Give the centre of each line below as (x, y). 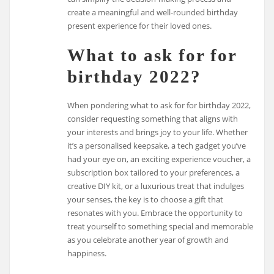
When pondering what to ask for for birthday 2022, (159, 106)
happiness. (87, 254)
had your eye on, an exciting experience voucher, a (159, 159)
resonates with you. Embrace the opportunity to (155, 213)
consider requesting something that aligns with (153, 119)
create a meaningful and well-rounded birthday (153, 12)
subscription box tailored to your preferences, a (154, 173)
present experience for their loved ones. (140, 25)
